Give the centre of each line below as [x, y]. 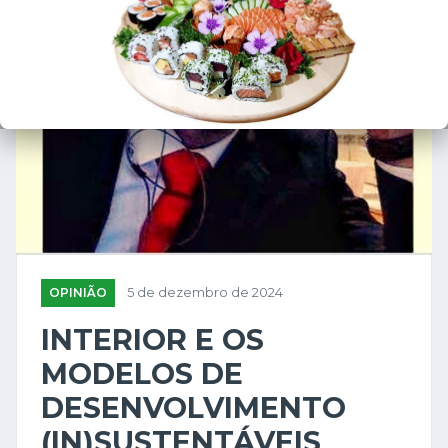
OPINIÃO [78, 293]
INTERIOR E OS [152, 340]
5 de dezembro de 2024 [205, 293]
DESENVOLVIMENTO [193, 408]
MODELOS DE [142, 374]
